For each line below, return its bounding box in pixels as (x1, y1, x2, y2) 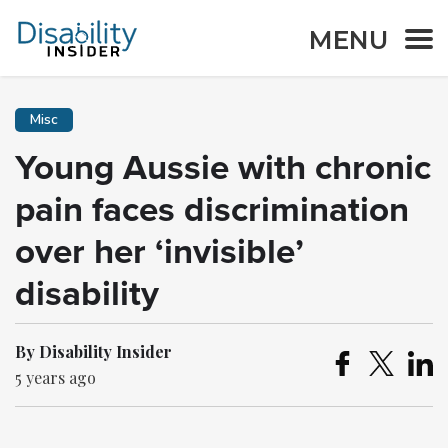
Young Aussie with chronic (15, 147, 431, 189)
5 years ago (15, 367, 96, 388)
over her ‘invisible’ (15, 231, 304, 273)
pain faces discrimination (15, 189, 409, 231)
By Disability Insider (15, 341, 172, 362)
